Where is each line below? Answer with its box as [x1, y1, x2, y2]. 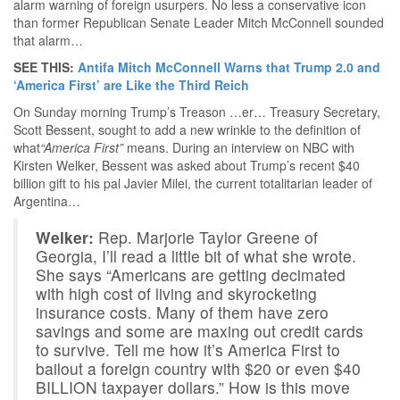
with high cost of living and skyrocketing [36, 281, 317, 304]
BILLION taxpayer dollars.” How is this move [36, 375, 350, 398]
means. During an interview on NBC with [123, 137, 354, 156]
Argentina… [13, 191, 80, 210]
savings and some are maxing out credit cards [36, 319, 363, 342]
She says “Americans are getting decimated [36, 262, 346, 286]
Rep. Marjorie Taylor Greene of [94, 225, 318, 248]
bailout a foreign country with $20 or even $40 [36, 356, 361, 379]
